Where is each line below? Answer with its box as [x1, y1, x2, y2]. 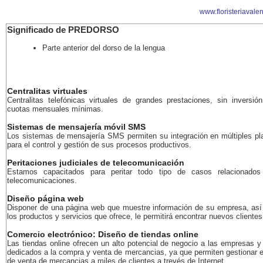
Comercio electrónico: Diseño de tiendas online [7, 230, 198, 239]
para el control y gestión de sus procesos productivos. [7, 140, 191, 149]
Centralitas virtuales [7, 86, 87, 96]
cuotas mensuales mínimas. [7, 104, 103, 113]
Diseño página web [7, 194, 84, 203]
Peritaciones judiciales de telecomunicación [7, 158, 184, 167]
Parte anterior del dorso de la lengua [42, 43, 165, 52]
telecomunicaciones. [7, 176, 77, 185]
